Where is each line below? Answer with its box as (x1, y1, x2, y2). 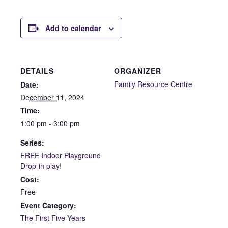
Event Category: (20, 199, 76, 210)
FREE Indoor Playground (20, 150, 101, 160)
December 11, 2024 (20, 92, 84, 102)
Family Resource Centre (114, 78, 192, 89)
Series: (20, 137, 44, 148)
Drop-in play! (20, 160, 62, 171)
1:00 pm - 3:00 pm (20, 118, 80, 128)
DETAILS (20, 65, 54, 76)
